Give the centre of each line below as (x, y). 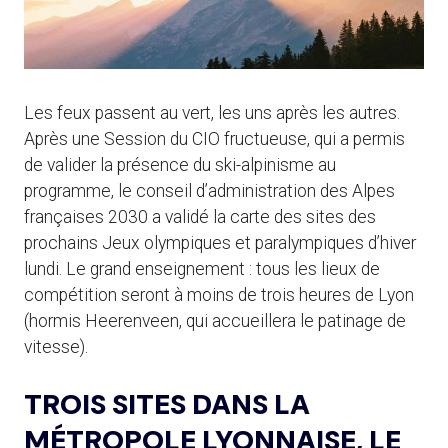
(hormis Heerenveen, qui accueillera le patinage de (215, 321)
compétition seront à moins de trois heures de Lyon (219, 295)
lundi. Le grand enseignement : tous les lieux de (202, 269)
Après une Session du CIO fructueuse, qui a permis (214, 139)
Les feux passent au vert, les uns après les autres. (212, 113)
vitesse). (56, 347)
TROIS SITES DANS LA (167, 404)
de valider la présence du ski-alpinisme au (180, 165)
